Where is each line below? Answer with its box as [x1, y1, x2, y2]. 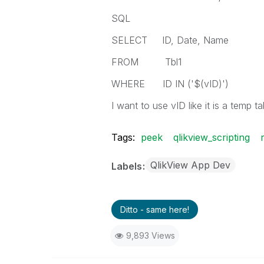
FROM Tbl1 [111, 56, 181, 68]
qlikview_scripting [173, 131, 250, 143]
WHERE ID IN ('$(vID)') [111, 78, 229, 90]
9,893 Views [126, 230, 175, 240]
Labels [111, 160, 144, 172]
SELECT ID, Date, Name [111, 34, 229, 46]
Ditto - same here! [120, 204, 189, 214]
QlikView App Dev [150, 159, 230, 171]
